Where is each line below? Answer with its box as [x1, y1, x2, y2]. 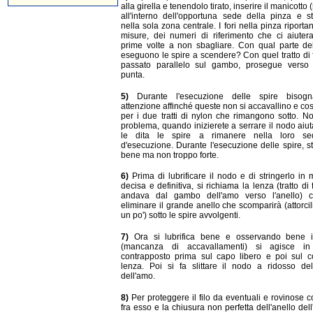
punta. [121, 69, 145, 80]
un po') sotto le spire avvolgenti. [121, 210, 240, 221]
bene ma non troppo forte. [121, 150, 219, 160]
